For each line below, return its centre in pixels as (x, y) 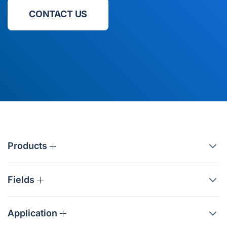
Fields (22, 179)
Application (34, 213)
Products (29, 146)
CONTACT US (58, 14)
